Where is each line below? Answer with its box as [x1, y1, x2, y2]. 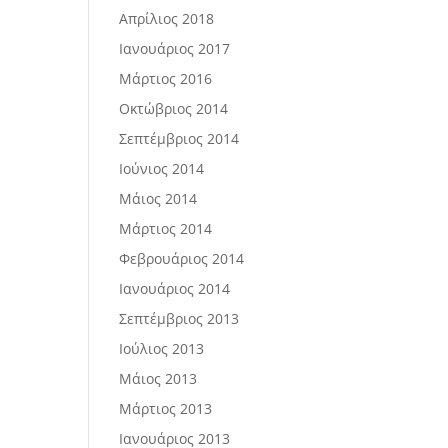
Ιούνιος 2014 [119, 159, 205, 178]
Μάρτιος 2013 [119, 399, 213, 418]
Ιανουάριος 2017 [119, 39, 231, 58]
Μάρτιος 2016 [119, 69, 213, 88]
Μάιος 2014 [119, 189, 198, 208]
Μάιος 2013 [119, 369, 198, 388]
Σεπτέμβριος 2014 [119, 129, 240, 148]
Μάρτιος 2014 [119, 219, 213, 238]
